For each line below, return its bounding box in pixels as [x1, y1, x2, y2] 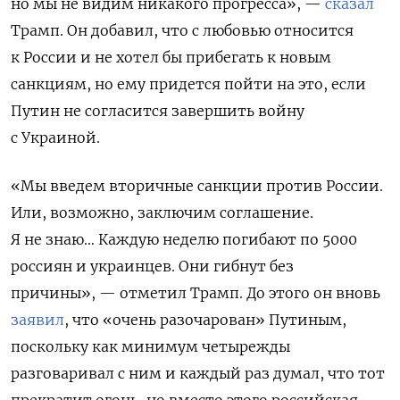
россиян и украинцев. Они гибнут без [11, 256, 294, 275]
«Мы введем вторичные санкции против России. [11, 176, 383, 195]
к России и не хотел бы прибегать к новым [11, 47, 331, 66]
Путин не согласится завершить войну [11, 101, 304, 120]
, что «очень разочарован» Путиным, [64, 310, 346, 329]
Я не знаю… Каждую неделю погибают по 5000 [11, 229, 357, 248]
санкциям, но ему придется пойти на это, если [11, 74, 366, 93]
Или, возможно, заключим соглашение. [11, 203, 313, 221]
